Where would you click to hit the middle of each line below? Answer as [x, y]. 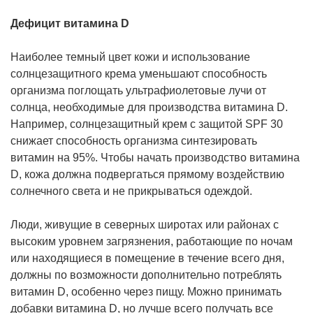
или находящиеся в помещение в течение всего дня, [147, 258]
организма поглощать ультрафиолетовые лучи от [138, 90]
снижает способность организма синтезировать [134, 141]
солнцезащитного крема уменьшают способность [139, 74]
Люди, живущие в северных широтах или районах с [145, 225]
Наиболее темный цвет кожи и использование [130, 57]
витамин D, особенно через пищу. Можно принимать [146, 292]
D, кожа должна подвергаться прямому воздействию [147, 174]
